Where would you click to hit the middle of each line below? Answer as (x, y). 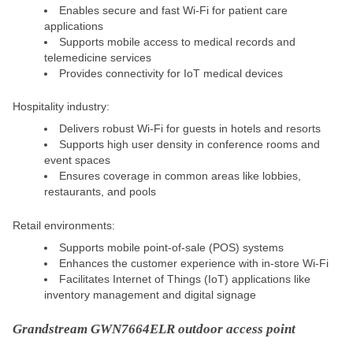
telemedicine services (98, 57)
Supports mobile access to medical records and (177, 41)
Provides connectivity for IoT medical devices (171, 73)
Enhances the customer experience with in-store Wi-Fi (194, 263)
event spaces (77, 160)
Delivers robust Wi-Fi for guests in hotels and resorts (190, 129)
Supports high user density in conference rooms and (190, 145)
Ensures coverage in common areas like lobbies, (180, 176)
